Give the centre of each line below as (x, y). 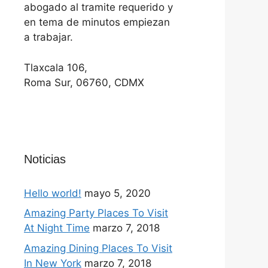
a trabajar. (48, 37)
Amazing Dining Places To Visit (98, 248)
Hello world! (53, 193)
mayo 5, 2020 (118, 193)
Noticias (45, 159)
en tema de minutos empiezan (97, 22)
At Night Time (57, 228)
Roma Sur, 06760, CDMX (84, 82)
